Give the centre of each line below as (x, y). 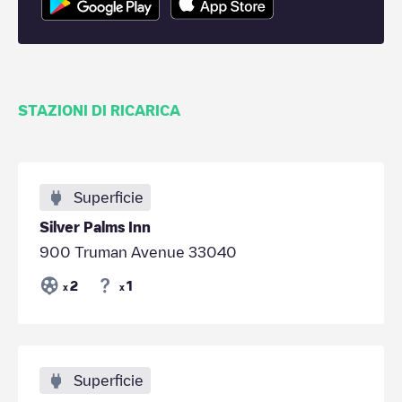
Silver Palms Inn (95, 227)
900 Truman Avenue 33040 (138, 252)
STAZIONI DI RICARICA (99, 110)
